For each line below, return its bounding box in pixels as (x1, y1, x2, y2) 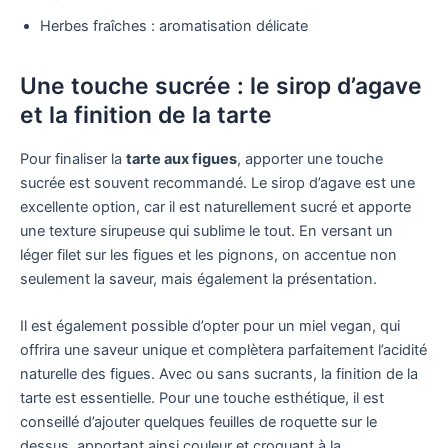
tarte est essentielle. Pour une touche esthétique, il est (20, 388, 384, 407)
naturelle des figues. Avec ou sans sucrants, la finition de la (20, 364, 418, 383)
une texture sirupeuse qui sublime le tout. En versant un (20, 221, 393, 240)
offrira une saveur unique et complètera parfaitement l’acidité (20, 340, 427, 359)
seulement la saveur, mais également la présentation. (20, 269, 377, 288)
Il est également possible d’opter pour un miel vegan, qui (20, 316, 400, 335)
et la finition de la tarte (20, 100, 272, 129)
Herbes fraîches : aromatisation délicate (40, 16, 308, 35)
